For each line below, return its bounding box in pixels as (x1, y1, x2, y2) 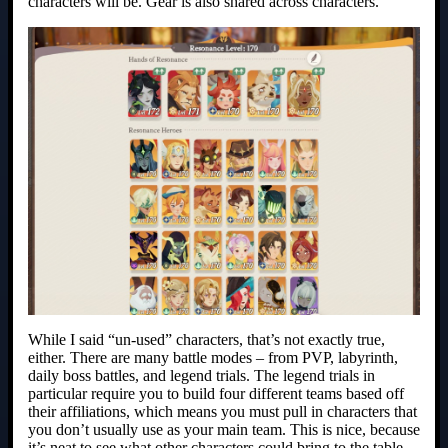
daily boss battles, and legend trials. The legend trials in (28, 366, 375, 384)
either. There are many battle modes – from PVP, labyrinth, (28, 348, 398, 366)
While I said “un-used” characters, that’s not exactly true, (28, 330, 385, 348)
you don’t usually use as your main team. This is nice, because (28, 420, 420, 438)
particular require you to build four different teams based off (28, 384, 404, 402)
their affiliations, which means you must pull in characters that (28, 402, 417, 420)
